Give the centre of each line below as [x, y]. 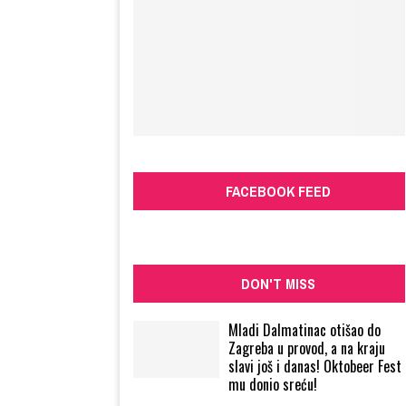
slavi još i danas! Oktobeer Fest [315, 366]
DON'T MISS [278, 284]
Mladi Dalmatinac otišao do [304, 330]
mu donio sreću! [273, 384]
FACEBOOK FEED [278, 191]
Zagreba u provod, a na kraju [307, 348]
